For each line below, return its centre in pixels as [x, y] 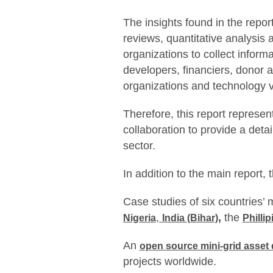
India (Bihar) [190, 218]
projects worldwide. [169, 261]
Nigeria [139, 218]
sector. [139, 146]
